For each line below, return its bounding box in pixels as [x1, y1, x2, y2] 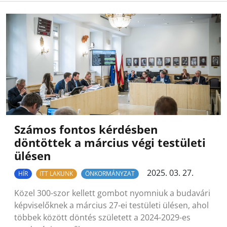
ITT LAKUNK [40, 169, 73, 178]
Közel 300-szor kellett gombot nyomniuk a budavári [14, 187, 210, 199]
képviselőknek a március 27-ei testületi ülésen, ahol [14, 200, 209, 211]
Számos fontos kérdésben [14, 122, 158, 137]
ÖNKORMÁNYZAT [85, 169, 135, 178]
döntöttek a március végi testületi [14, 135, 206, 150]
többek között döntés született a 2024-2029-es [14, 212, 191, 223]
